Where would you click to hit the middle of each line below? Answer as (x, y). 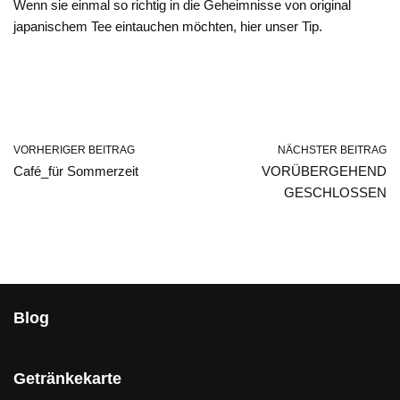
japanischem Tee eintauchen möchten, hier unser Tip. (168, 26)
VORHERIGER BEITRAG (74, 150)
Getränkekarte (67, 379)
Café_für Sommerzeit (76, 171)
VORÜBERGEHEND (324, 171)
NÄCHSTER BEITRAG (332, 150)
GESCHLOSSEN (335, 192)
